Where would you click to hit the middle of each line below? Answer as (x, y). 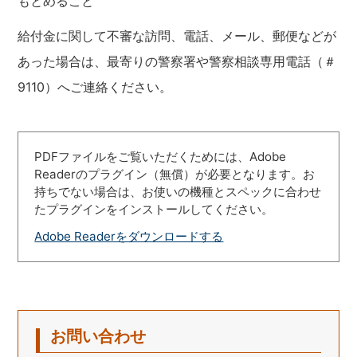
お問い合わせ (98, 336)
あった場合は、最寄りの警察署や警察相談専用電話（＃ (177, 61)
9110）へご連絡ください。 (95, 86)
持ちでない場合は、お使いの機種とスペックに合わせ (178, 191)
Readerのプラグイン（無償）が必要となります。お (175, 174)
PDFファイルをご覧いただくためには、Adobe (161, 156)
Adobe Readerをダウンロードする (129, 236)
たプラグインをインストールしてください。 (154, 209)
